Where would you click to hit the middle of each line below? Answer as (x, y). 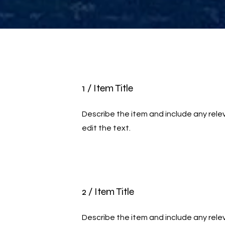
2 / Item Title (108, 192)
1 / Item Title (108, 88)
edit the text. (106, 128)
